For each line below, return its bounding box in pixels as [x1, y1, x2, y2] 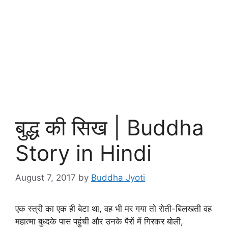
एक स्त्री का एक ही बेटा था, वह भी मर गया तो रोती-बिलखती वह [15, 204, 212, 214]
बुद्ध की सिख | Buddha [15, 114, 204, 140]
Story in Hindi [15, 139, 152, 166]
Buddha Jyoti [91, 173, 145, 183]
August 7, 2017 [15, 173, 76, 183]
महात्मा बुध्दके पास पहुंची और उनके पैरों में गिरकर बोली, [15, 216, 183, 227]
